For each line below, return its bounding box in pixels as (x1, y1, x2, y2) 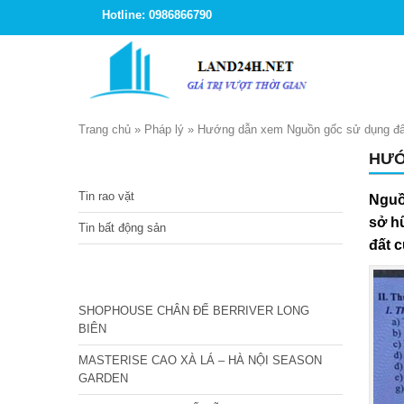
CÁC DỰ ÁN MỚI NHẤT (96, 270, 225, 283)
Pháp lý (144, 123, 184, 136)
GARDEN (78, 372, 128, 385)
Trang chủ (78, 123, 131, 136)
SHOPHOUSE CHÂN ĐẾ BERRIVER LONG (78, 304, 309, 317)
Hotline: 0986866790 (102, 8, 212, 22)
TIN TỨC (96, 155, 144, 169)
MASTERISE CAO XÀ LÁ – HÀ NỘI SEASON (78, 353, 322, 367)
